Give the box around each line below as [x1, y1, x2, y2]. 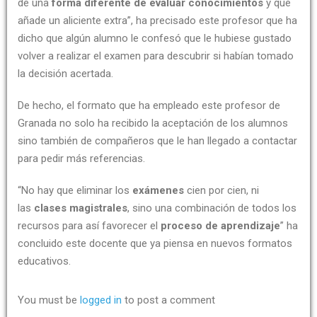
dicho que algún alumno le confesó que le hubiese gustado [18, 32, 292, 45]
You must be [18, 294, 80, 307]
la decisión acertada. [18, 67, 113, 81]
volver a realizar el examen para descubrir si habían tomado [18, 50, 294, 63]
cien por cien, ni [187, 184, 259, 197]
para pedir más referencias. [18, 152, 145, 166]
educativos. [18, 255, 71, 268]
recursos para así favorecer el [18, 219, 161, 233]
